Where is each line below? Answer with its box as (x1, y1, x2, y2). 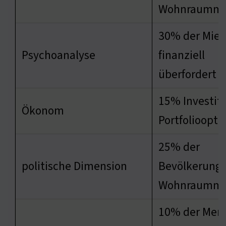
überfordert (158, 66, 216, 83)
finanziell (158, 47, 205, 64)
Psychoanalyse (22, 47, 95, 64)
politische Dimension (22, 158, 127, 175)
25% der (158, 139, 200, 156)
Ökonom (22, 102, 64, 120)
